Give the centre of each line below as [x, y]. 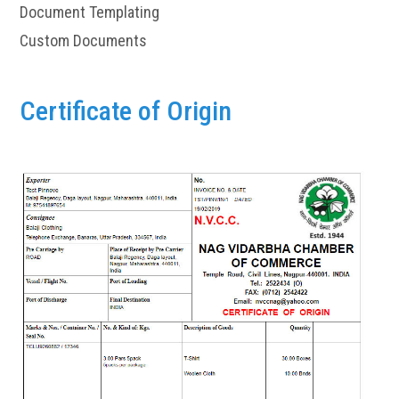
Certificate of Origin [126, 111]
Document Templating [90, 12]
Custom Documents [84, 41]
